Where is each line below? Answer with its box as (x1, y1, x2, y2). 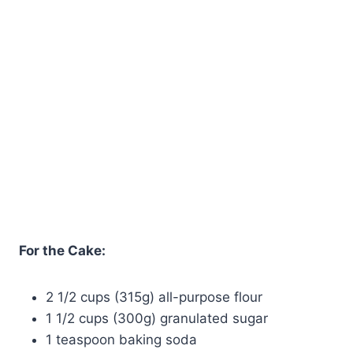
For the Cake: (19, 243, 106, 259)
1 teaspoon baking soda (46, 332, 197, 348)
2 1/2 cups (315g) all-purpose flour (46, 289, 262, 306)
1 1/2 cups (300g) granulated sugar (46, 310, 268, 327)
